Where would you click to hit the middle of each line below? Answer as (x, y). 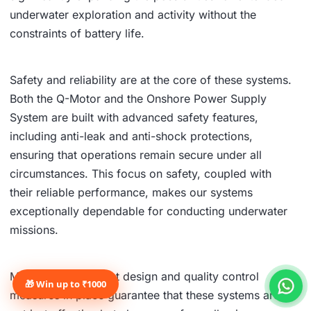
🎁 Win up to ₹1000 (66, 284)
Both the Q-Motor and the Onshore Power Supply (138, 98)
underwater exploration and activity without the (133, 14)
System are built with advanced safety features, (134, 117)
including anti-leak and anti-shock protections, (131, 136)
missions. (34, 229)
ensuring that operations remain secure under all (136, 154)
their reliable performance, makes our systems (131, 192)
